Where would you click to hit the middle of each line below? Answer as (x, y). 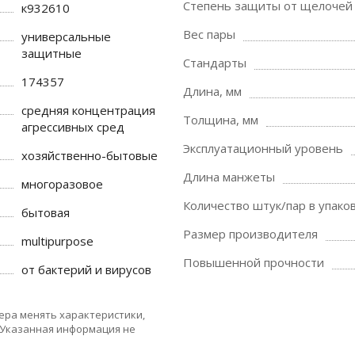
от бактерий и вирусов (87, 269)
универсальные (67, 36)
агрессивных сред (73, 127)
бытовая (46, 212)
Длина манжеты (229, 177)
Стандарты (215, 63)
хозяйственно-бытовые (90, 155)
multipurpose (58, 241)
